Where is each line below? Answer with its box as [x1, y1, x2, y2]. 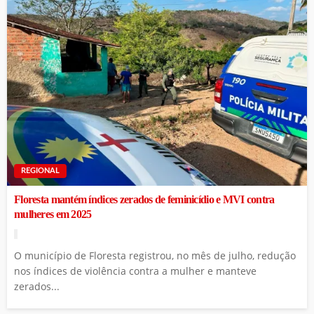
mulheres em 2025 [14, 208, 92, 221]
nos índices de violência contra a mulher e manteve [14, 264, 257, 278]
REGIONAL [21, 167, 60, 175]
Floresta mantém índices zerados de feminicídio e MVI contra [14, 193, 275, 207]
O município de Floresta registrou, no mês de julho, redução [14, 249, 296, 263]
